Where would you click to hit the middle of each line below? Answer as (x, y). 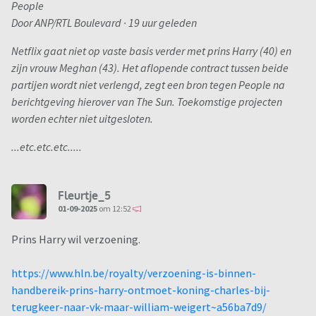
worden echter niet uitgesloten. (82, 119)
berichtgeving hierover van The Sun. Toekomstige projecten (147, 102)
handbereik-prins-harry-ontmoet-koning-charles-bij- (141, 290)
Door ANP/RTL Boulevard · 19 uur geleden (104, 23)
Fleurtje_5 (84, 195)
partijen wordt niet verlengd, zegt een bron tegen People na (148, 85)
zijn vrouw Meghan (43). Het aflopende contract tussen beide (150, 68)
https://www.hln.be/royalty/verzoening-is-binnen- (134, 273)
